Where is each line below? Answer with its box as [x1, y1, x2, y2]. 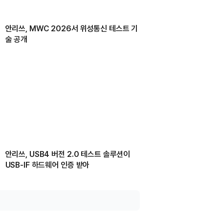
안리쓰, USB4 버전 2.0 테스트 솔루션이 [5, 149, 131, 159]
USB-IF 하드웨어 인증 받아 [5, 160, 90, 170]
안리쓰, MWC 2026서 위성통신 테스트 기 [5, 24, 138, 34]
